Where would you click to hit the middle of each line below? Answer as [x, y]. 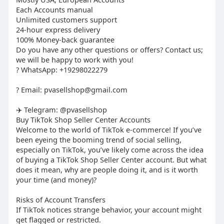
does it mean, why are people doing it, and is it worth [107, 170]
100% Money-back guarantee [65, 40]
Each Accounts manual [54, 10]
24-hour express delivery [58, 30]
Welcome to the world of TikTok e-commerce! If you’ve [108, 130]
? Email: [30, 90]
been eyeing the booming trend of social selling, [98, 140]
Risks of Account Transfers [60, 200]
